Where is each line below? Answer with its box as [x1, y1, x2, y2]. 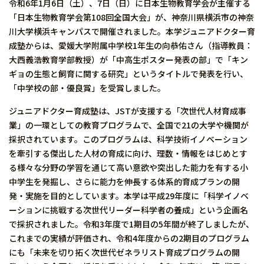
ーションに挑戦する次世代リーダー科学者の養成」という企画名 [9, 204, 248, 216]
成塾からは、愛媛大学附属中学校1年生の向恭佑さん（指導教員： [9, 39, 253, 51]
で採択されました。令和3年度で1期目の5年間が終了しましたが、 [9, 218, 254, 230]
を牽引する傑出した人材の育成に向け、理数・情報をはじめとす [9, 147, 247, 159]
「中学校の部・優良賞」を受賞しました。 [9, 82, 166, 94]
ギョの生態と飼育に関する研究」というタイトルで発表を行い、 [9, 68, 248, 80]
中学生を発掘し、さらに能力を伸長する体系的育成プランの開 [9, 176, 240, 187]
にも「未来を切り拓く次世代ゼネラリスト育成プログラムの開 [9, 246, 240, 258]
